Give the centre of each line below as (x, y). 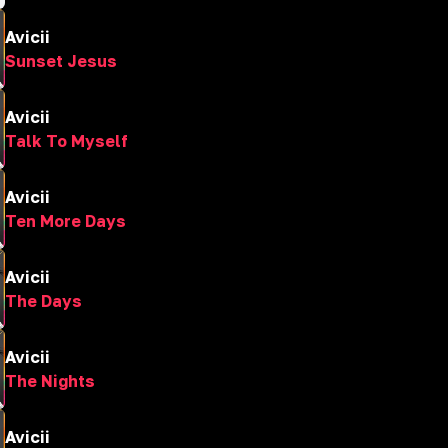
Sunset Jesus (61, 61)
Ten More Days (65, 221)
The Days (43, 301)
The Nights (50, 381)
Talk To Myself (66, 141)
